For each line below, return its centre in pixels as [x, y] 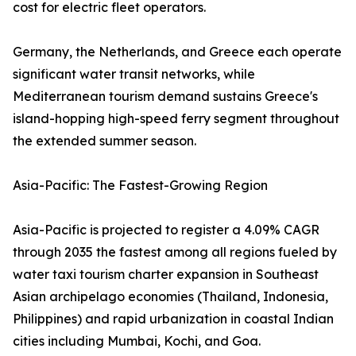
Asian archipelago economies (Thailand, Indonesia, [170, 297]
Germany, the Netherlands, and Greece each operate [177, 52]
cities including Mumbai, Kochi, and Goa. [137, 341]
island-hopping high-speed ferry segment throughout [176, 119]
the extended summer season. [104, 141]
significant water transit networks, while [134, 74]
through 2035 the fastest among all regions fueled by [175, 252]
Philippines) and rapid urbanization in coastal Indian [173, 319]
